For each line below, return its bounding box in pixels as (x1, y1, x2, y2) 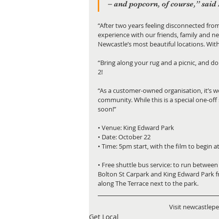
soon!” (98, 105, 116, 113)
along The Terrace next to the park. (98, 179, 198, 188)
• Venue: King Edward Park (98, 123, 174, 132)
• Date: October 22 (98, 132, 151, 141)
